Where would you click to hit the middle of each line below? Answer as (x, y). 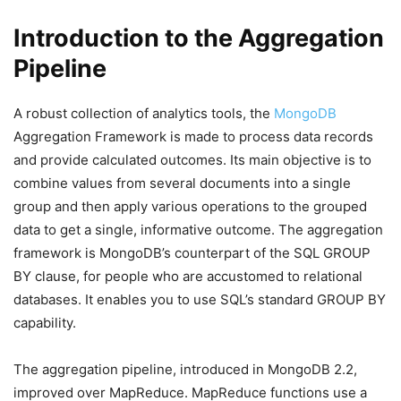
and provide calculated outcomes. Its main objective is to (192, 160)
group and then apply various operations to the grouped (190, 206)
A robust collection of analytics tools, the (144, 113)
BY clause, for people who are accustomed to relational (188, 276)
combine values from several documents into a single (182, 183)
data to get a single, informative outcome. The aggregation (198, 230)
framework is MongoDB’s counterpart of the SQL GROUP (192, 253)
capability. (45, 323)
